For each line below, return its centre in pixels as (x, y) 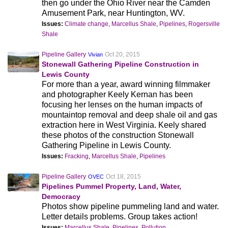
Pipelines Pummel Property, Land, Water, (112, 186)
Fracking (77, 156)
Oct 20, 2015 (123, 54)
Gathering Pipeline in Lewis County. (107, 145)
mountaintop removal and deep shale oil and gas (130, 115)
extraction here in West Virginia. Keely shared (124, 125)
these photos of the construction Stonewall (118, 135)
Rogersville (204, 24)
